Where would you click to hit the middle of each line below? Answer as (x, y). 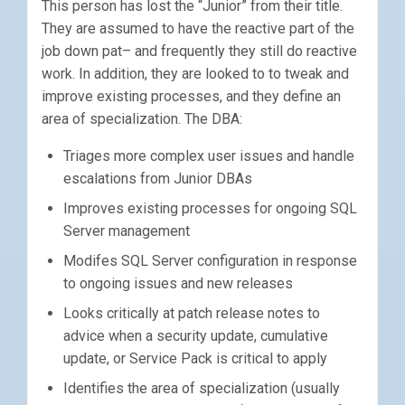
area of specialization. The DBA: (142, 119)
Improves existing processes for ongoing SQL (210, 209)
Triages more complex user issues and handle (209, 156)
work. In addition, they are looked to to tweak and (195, 74)
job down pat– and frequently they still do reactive (199, 52)
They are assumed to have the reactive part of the (198, 29)
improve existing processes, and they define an (191, 97)
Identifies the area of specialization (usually (202, 389)
